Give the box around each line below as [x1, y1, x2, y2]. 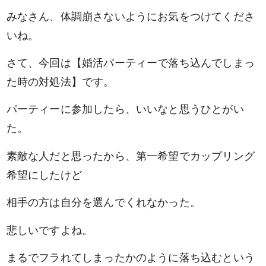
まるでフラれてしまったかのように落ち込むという [6, 251, 255, 264]
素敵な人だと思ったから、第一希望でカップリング [6, 149, 255, 162]
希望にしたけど [6, 168, 83, 181]
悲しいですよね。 [6, 223, 93, 236]
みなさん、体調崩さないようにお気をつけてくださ [6, 9, 255, 23]
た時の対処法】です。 [6, 75, 115, 88]
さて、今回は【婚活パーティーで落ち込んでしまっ [6, 56, 255, 69]
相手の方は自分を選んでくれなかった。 [6, 196, 201, 209]
